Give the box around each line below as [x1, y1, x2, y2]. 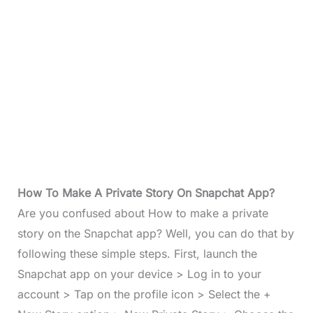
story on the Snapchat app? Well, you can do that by [17, 226, 294, 241]
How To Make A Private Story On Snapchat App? [17, 186, 275, 201]
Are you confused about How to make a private [17, 206, 268, 221]
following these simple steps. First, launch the [17, 247, 257, 261]
